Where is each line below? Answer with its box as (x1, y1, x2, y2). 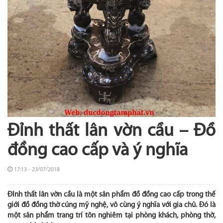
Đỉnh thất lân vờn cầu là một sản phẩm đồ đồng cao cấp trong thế (7, 191, 216, 199)
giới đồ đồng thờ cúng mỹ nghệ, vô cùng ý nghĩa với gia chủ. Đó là (7, 202, 216, 210)
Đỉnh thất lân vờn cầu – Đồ (7, 122, 216, 141)
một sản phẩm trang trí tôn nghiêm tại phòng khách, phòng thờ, (7, 212, 216, 220)
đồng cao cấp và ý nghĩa (7, 142, 188, 160)
